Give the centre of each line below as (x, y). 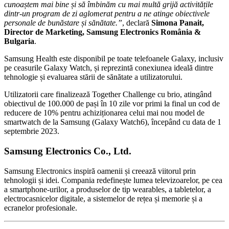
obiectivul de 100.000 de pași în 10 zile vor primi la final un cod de (112, 104)
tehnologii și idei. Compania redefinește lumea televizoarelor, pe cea (113, 180)
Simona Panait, (178, 23)
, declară (137, 23)
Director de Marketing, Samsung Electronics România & (102, 32)
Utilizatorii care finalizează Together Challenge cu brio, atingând (108, 95)
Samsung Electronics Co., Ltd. (68, 151)
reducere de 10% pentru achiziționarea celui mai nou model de (104, 113)
